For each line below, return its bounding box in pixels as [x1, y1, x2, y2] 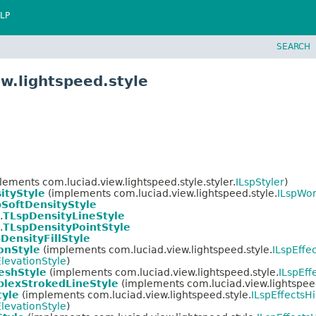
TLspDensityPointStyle [3, 221, 130, 233]
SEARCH [276, 41, 310, 51]
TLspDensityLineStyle [3, 209, 125, 221]
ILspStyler [236, 176, 284, 188]
